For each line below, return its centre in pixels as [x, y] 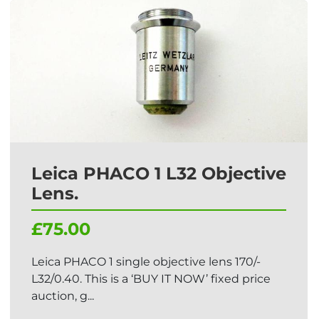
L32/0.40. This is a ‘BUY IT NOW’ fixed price [151, 279]
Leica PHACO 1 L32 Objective [159, 173]
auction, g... [63, 296]
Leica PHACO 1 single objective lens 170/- [146, 262]
